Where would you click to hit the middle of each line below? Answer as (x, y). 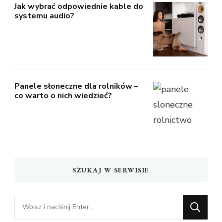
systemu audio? (44, 16)
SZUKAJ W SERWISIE (111, 170)
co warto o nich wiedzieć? (63, 95)
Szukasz (30, 201)
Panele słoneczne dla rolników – (76, 86)
